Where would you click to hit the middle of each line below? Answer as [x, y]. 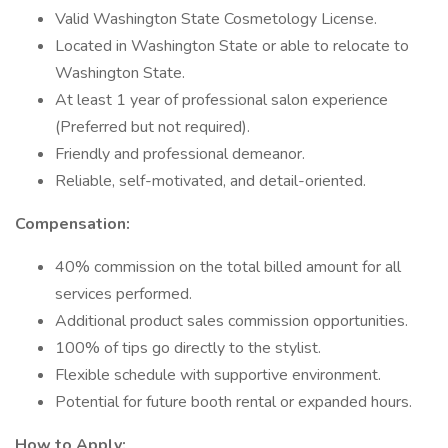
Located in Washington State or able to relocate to [232, 46]
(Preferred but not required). [152, 127]
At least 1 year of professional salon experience [221, 100]
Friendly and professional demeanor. [180, 154]
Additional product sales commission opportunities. [231, 321]
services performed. [123, 294]
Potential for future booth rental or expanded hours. [233, 402]
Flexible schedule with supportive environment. [218, 375]
